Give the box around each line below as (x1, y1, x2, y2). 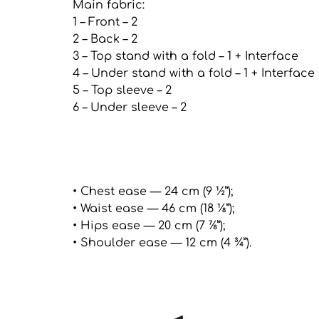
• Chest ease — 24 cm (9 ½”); (73, 185, 233, 199)
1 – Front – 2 (73, 16, 137, 29)
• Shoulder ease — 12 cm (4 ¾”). (73, 236, 251, 250)
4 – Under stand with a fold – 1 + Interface (73, 67, 315, 80)
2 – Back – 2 (73, 33, 137, 46)
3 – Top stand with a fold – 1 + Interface (73, 50, 298, 63)
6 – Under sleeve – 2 (73, 101, 187, 115)
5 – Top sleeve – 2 (73, 84, 172, 98)
